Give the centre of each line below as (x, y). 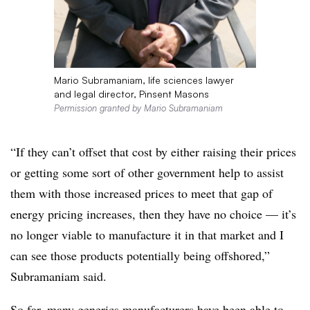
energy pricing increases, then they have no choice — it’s (153, 213)
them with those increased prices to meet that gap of (142, 193)
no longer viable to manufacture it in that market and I (147, 234)
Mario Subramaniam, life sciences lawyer (144, 80)
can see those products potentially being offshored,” (140, 255)
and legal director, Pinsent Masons (131, 93)
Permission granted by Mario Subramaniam (138, 108)
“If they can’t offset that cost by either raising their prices (153, 151)
